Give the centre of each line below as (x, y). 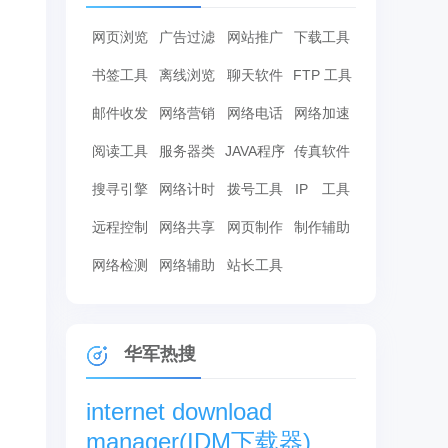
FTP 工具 (322, 75)
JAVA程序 (254, 151)
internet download (179, 411)
